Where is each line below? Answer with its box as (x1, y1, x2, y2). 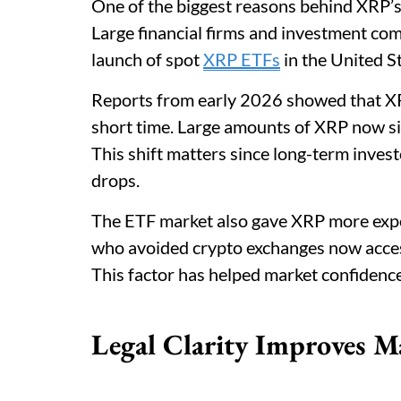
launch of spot (91, 48, 203, 70)
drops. (91, 169, 140, 191)
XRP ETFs (203, 48, 280, 70)
